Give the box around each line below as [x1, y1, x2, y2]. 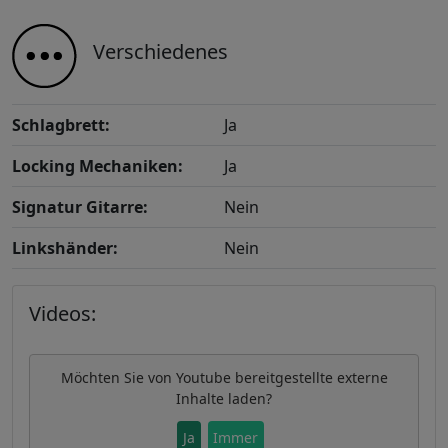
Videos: [29, 300, 96, 328]
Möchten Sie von [60, 368, 176, 388]
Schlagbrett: [12, 114, 110, 137]
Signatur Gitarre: [12, 196, 148, 219]
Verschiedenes [93, 38, 228, 66]
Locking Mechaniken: [12, 155, 183, 178]
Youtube [175, 368, 231, 388]
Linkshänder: [12, 237, 118, 260]
